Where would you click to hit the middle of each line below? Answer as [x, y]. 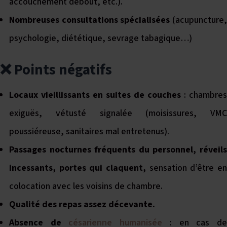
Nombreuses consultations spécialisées [90, 20]
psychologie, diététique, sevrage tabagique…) [101, 38]
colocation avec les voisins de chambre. [86, 186]
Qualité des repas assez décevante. [82, 204]
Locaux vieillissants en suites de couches [95, 95]
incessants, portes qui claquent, [79, 168]
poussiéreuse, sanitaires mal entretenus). [89, 131]
